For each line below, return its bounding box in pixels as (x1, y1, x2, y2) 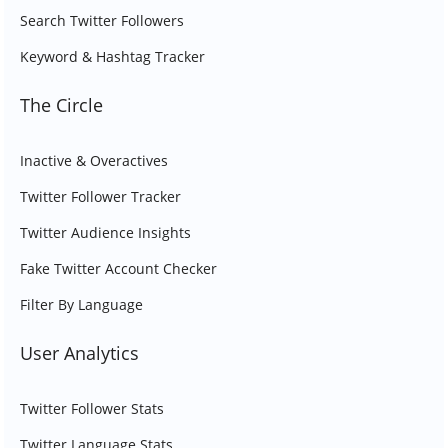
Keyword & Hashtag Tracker (20, 47, 205, 66)
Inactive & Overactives (20, 151, 168, 170)
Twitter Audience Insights (20, 223, 191, 242)
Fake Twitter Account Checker (20, 259, 217, 278)
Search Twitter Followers (20, 11, 184, 30)
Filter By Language (20, 295, 143, 314)
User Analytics (20, 341, 139, 365)
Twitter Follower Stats (20, 399, 164, 418)
